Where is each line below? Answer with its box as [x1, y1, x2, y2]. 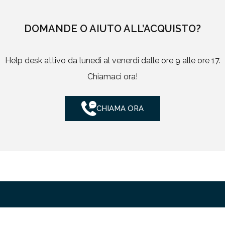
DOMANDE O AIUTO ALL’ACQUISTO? [24, 22, 201, 35]
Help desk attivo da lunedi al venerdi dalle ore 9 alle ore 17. [5, 55, 220, 65]
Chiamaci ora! [87, 71, 138, 81]
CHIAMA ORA [96, 104, 144, 114]
